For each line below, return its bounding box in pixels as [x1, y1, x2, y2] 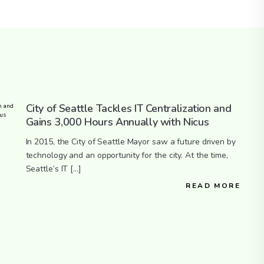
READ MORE [186, 180, 240, 190]
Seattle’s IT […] [25, 163, 81, 174]
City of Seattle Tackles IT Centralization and [25, 101, 232, 115]
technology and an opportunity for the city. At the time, [25, 149, 228, 161]
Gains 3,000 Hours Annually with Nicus [25, 114, 209, 129]
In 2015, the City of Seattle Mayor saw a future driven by [25, 136, 236, 147]
